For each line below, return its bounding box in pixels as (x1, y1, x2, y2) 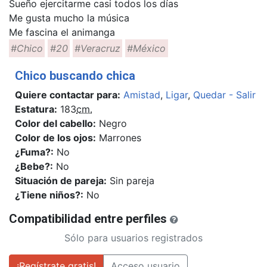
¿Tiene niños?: (15, 189, 83, 201)
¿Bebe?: (15, 160, 53, 173)
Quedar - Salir (193, 89, 256, 101)
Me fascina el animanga (9, 26, 115, 38)
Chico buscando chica (15, 69, 135, 83)
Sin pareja (107, 175, 154, 187)
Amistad (123, 89, 160, 101)
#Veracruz (74, 42, 120, 55)
